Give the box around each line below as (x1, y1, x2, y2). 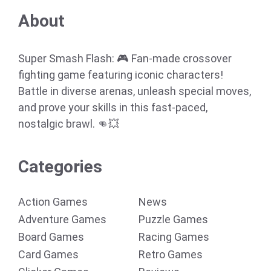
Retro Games (139, 248, 203, 261)
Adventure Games (18, 213, 106, 226)
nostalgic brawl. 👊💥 (18, 117, 119, 131)
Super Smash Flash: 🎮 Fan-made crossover (18, 52, 232, 65)
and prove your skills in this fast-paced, (18, 101, 207, 114)
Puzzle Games (139, 213, 208, 226)
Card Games (18, 248, 79, 261)
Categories (18, 157, 102, 177)
